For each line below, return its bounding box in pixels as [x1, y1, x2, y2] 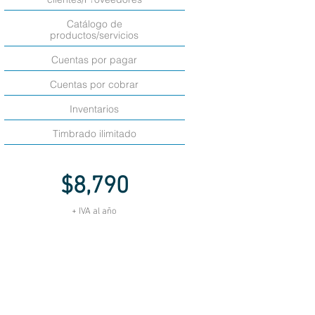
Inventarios [70, 103, 119, 115]
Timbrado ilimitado [52, 127, 136, 140]
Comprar [71, 226, 118, 239]
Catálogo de [66, 18, 122, 30]
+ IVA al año [72, 201, 117, 218]
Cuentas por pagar [51, 53, 137, 66]
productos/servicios [50, 29, 139, 41]
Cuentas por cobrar [50, 78, 139, 91]
